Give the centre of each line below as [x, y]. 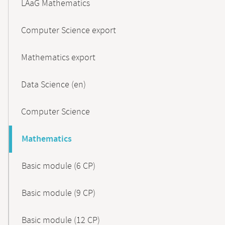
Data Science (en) [53, 85]
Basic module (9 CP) [59, 193]
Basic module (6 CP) [59, 166]
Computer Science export [69, 31]
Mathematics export [58, 58]
